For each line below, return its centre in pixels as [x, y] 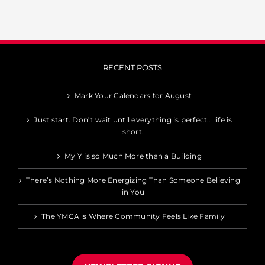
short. [133, 132]
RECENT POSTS [132, 67]
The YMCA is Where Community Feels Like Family [133, 216]
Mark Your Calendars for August [133, 96]
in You [133, 192]
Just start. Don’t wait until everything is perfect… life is [133, 120]
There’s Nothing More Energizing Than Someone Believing [133, 180]
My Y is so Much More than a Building [133, 156]
